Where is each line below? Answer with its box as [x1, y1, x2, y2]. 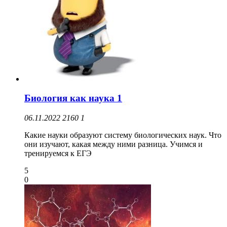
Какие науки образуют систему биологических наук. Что [24, 130, 221, 139]
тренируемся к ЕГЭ [24, 148, 92, 158]
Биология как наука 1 [24, 93, 122, 104]
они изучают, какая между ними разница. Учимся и [24, 139, 203, 148]
